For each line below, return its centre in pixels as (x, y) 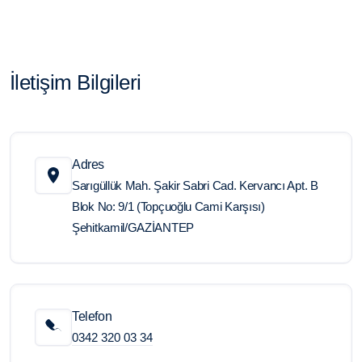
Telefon (92, 316)
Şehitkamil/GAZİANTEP (133, 227)
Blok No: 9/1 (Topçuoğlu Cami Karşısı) (168, 206)
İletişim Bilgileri (76, 82)
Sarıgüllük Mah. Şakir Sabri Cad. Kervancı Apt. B (195, 185)
